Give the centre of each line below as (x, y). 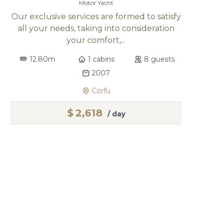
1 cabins (101, 59)
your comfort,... (96, 40)
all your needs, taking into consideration (96, 28)
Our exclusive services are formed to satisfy (96, 17)
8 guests (159, 59)
